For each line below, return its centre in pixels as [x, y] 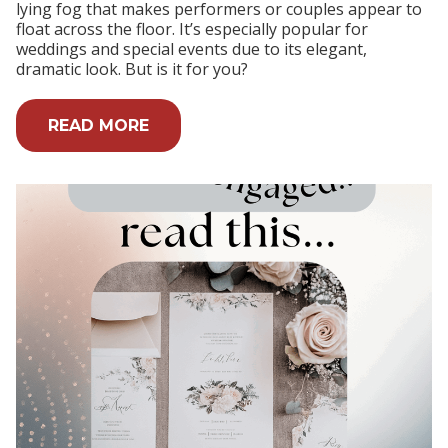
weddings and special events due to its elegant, [191, 49]
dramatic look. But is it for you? [132, 69]
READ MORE [98, 125]
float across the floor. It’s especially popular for [192, 29]
